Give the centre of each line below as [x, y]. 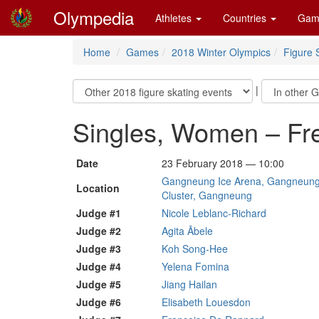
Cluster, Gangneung [207, 195]
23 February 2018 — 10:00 [223, 163]
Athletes [175, 18]
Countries [246, 18]
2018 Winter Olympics [221, 52]
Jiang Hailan [189, 284]
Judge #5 [99, 284]
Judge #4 [99, 266]
